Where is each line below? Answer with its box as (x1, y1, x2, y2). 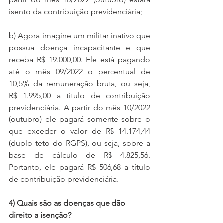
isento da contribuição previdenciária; (9, 7, 144, 16)
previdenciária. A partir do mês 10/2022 (9, 103, 150, 112)
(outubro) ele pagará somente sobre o (9, 114, 150, 124)
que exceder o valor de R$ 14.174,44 (9, 126, 150, 136)
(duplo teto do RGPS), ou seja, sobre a (9, 138, 150, 148)
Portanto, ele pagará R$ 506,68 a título (9, 162, 150, 172)
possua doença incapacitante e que (9, 43, 150, 52)
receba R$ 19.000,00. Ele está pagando (9, 55, 150, 64)
